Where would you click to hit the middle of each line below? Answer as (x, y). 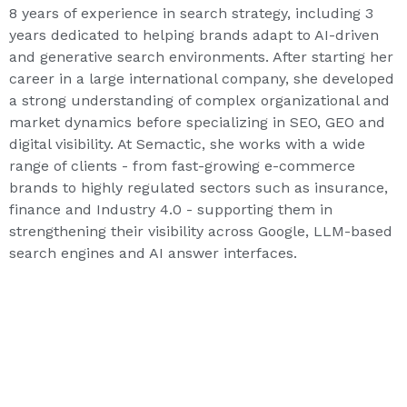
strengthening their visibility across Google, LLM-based (201, 232)
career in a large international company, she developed (202, 79)
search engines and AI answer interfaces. (153, 253)
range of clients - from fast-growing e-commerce (182, 166)
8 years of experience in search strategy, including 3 (191, 14)
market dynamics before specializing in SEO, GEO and (197, 123)
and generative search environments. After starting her (201, 57)
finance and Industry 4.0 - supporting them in (171, 210)
